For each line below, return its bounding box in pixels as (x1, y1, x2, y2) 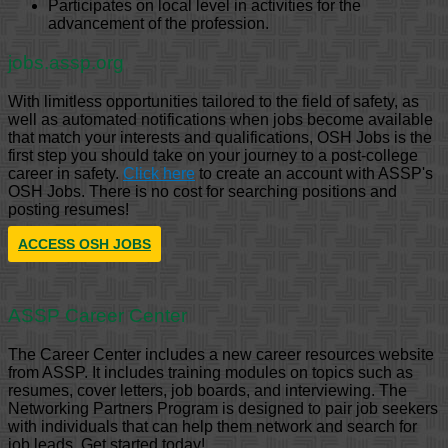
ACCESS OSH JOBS (18, 235, 151, 252)
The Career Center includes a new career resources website (8, 346, 434, 364)
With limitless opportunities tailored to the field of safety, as (8, 92, 419, 110)
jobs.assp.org (8, 51, 124, 73)
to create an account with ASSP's (195, 164, 433, 182)
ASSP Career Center (8, 305, 187, 327)
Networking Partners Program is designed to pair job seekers (8, 400, 438, 418)
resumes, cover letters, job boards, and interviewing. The (8, 382, 407, 400)
